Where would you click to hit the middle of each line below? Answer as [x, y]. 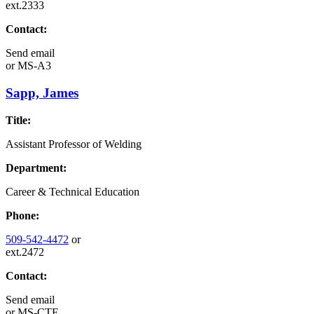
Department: [36, 168]
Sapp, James [42, 93]
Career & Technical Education [73, 191]
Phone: [22, 215]
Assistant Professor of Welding [74, 144]
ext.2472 [25, 252]
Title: [18, 120]
